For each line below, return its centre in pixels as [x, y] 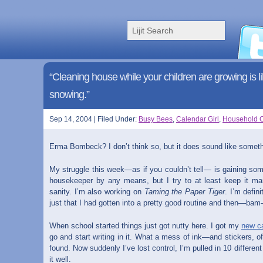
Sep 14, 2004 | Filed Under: [94, 119]
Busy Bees [156, 119]
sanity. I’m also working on [97, 192]
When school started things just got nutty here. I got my [145, 226]
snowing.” [69, 95]
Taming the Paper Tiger [184, 192]
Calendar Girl [198, 119]
